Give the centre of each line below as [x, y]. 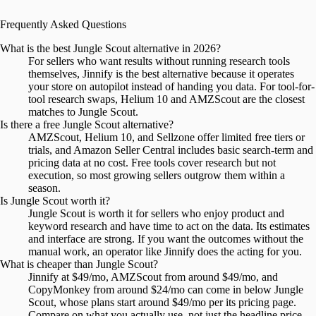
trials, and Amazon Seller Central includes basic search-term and [171, 150]
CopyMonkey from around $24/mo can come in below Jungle [166, 290]
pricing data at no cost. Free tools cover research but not [152, 163]
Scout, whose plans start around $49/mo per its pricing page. [162, 303]
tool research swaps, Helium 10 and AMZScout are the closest [166, 99]
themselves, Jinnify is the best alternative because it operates [161, 74]
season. [44, 188]
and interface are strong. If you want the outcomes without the [166, 239]
